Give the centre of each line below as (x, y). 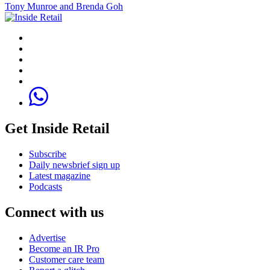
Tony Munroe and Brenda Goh (64, 7)
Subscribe (48, 154)
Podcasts (46, 186)
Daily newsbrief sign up (74, 165)
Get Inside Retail (57, 129)
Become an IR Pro (64, 248)
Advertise (47, 237)
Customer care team (67, 259)
